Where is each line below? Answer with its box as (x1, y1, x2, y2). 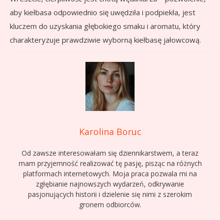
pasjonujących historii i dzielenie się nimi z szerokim (28, 190, 192, 199)
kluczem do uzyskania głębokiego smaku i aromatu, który (10, 21, 200, 31)
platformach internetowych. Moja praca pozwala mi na (23, 169, 197, 179)
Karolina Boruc (79, 126, 141, 138)
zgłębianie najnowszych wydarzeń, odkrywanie (36, 179, 184, 189)
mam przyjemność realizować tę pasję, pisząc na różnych (18, 159, 202, 168)
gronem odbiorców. (79, 200, 141, 210)
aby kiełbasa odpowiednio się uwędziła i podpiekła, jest (10, 7, 195, 18)
